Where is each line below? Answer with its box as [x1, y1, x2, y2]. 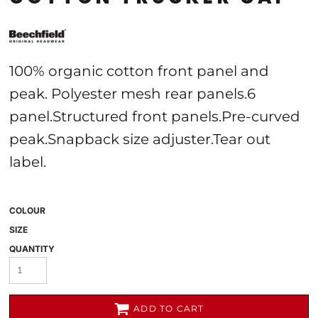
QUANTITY [9, 243, 55, 254]
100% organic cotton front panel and [9, 62, 269, 79]
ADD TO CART [133, 303, 204, 314]
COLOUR [9, 205, 45, 216]
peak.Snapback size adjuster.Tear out [9, 131, 270, 148]
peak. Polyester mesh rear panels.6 [9, 85, 256, 102]
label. [9, 153, 46, 170]
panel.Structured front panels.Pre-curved [9, 108, 300, 125]
